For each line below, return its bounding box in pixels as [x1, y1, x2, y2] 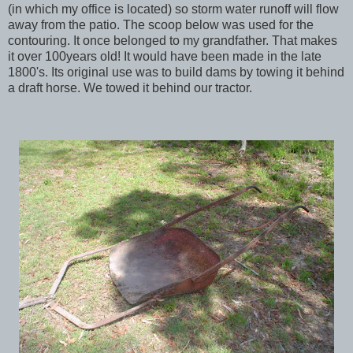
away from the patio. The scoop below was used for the [8, 18, 314, 32]
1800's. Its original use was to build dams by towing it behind [8, 65, 344, 80]
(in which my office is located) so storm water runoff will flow [8, 2, 339, 17]
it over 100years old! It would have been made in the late [8, 50, 321, 64]
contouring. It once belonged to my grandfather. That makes [8, 34, 337, 48]
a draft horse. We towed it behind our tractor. [8, 81, 252, 95]
